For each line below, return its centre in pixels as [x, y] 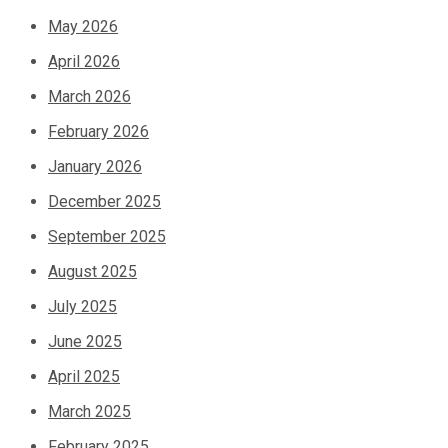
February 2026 [98, 132]
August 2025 [92, 272]
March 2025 [89, 412]
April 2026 [84, 62]
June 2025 [85, 342]
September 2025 [107, 237]
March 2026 [89, 97]
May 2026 [83, 27]
